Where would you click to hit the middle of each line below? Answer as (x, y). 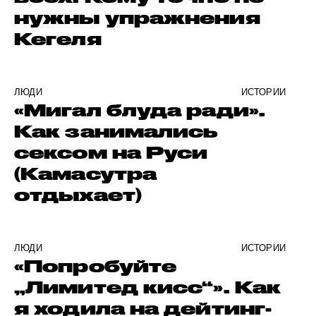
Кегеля (58, 39)
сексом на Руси (111, 152)
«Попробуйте (96, 266)
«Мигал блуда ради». (140, 110)
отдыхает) (78, 195)
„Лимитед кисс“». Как (148, 287)
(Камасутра (86, 174)
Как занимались (116, 131)
